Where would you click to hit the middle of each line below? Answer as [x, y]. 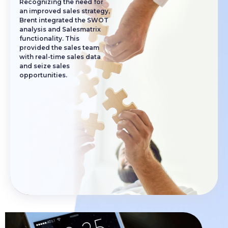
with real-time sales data [60, 56]
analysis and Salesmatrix [60, 29]
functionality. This [49, 38]
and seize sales [45, 66]
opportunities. [43, 75]
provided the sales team [59, 47]
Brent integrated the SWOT [64, 20]
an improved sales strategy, [65, 11]
